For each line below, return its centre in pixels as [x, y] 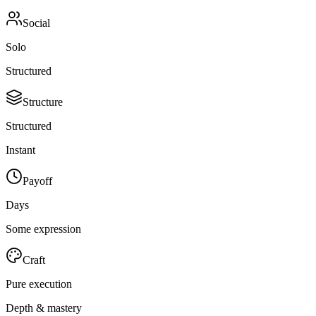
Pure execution [39, 284]
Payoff [37, 181]
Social [36, 23]
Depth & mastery [44, 308]
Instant [20, 150]
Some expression [43, 229]
